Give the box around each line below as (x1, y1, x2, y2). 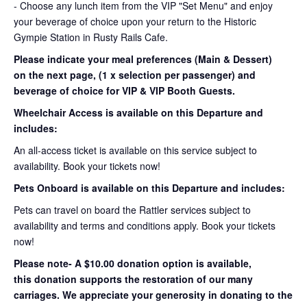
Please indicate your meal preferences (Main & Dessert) (14, 51, 272, 66)
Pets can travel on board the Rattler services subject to (14, 202, 251, 217)
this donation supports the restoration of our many (14, 271, 253, 286)
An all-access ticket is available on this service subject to (14, 143, 257, 157)
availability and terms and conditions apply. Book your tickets (14, 218, 275, 232)
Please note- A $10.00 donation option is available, (14, 256, 251, 270)
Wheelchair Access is (14, 105, 116, 119)
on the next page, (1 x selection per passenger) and (14, 67, 256, 82)
